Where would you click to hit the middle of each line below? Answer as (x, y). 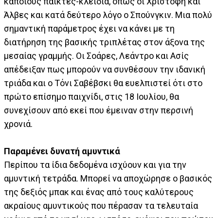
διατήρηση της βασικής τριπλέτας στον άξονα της (104, 42)
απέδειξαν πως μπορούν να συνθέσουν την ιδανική (105, 70)
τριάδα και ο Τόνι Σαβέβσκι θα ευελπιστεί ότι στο (103, 83)
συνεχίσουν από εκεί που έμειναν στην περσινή (99, 110)
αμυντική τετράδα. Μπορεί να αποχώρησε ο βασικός (108, 179)
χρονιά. (18, 124)
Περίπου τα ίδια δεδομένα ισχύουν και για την (95, 165)
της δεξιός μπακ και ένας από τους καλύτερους (99, 192)
